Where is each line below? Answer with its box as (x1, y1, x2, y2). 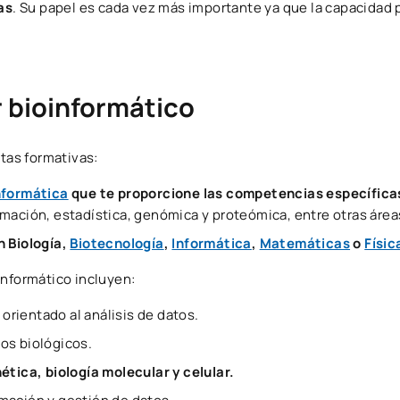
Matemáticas (259, 233, 351, 253)
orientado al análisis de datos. (3, 304, 199, 324)
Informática (171, 233, 252, 253)
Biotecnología (70, 233, 164, 253)
